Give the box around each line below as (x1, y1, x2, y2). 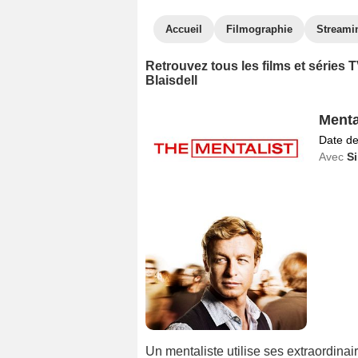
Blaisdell (145, 74, 197, 87)
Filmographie (226, 23, 292, 35)
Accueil (165, 23, 202, 35)
